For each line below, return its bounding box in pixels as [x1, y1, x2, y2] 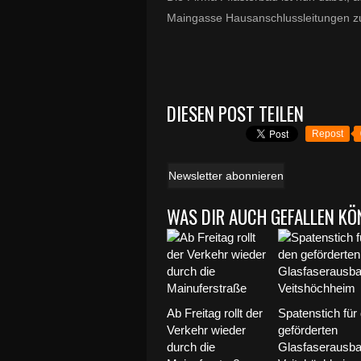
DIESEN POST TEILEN [167, 100, 304, 127]
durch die [167, 340, 215, 354]
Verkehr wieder [167, 323, 246, 337]
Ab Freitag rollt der [167, 306, 263, 320]
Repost [312, 128, 343, 139]
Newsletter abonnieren [168, 169, 284, 182]
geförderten [278, 323, 338, 337]
